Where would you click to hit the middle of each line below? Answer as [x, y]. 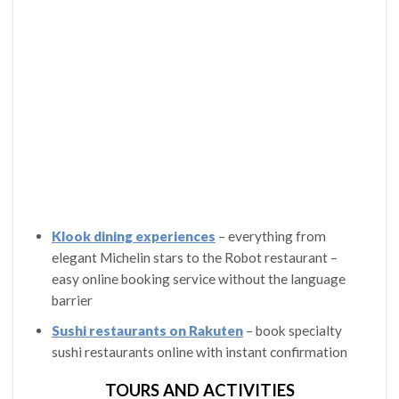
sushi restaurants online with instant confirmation [199, 351]
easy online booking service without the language [198, 279]
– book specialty [292, 330]
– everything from [270, 236]
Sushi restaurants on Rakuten [147, 330]
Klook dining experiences [133, 236]
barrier [72, 301]
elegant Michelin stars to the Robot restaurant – [194, 258]
